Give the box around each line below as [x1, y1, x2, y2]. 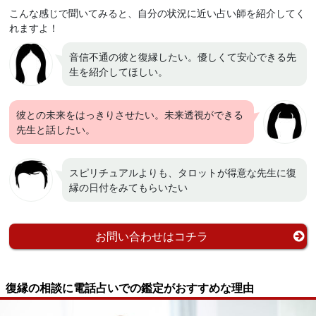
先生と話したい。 [16, 122, 96, 137]
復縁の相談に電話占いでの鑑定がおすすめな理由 [6, 279, 254, 296]
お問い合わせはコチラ [95, 228, 208, 245]
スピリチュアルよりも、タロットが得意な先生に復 [69, 165, 297, 180]
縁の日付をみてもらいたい [69, 180, 188, 195]
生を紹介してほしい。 [69, 64, 169, 79]
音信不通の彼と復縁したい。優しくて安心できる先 [69, 49, 297, 64]
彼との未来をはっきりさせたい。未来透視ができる [16, 107, 244, 122]
